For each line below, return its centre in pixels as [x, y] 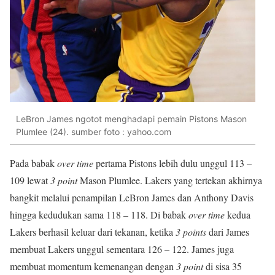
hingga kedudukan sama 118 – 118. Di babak [98, 215]
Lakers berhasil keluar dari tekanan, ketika [93, 232]
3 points [191, 232]
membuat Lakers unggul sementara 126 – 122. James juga [122, 249]
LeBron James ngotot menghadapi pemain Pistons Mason [131, 118]
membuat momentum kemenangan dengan [93, 266]
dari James [228, 232]
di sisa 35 [223, 266]
